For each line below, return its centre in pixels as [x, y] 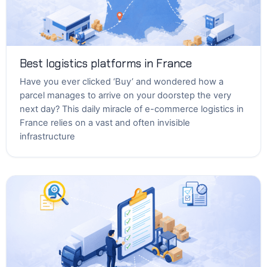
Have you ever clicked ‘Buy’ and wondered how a [122, 82]
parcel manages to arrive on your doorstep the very [125, 95]
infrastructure [47, 136]
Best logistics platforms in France [106, 63]
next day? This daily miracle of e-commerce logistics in [132, 109]
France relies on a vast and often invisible [105, 123]
